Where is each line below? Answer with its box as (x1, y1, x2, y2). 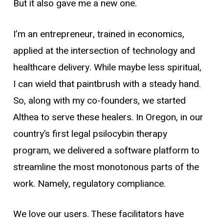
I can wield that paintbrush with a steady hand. (13, 77, 201, 91)
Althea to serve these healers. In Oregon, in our (13, 110, 203, 124)
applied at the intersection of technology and (13, 44, 195, 58)
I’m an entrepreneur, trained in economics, (13, 27, 184, 41)
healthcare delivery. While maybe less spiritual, (13, 60, 201, 74)
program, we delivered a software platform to (13, 143, 199, 157)
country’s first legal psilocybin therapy (13, 127, 167, 141)
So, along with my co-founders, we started (13, 93, 186, 108)
